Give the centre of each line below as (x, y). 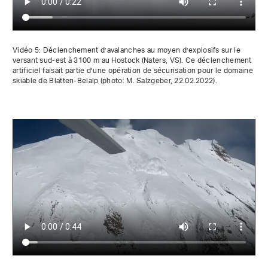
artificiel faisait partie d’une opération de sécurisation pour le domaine (133, 71)
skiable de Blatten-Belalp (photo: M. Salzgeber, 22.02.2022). (115, 81)
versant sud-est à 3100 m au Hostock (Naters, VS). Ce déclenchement (132, 60)
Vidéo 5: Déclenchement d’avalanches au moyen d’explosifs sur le (127, 50)
